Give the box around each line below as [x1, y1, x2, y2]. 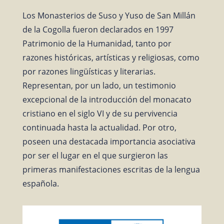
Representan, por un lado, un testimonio [22, 79, 176, 91]
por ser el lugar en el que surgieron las [22, 149, 168, 161]
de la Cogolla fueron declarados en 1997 [22, 23, 173, 35]
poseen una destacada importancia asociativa [22, 135, 195, 147]
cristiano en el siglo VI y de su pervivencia [22, 107, 177, 119]
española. [22, 177, 59, 189]
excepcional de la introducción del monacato [22, 93, 191, 105]
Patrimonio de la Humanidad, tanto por [22, 37, 171, 49]
